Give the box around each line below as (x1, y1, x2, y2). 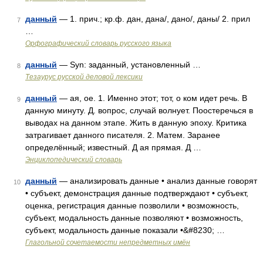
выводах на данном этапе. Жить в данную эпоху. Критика (25, 118, 247, 127)
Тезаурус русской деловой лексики (25, 73, 143, 81)
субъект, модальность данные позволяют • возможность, (25, 213, 243, 222)
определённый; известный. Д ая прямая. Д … (25, 143, 201, 152)
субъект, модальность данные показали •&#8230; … (25, 225, 225, 235)
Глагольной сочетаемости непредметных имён (25, 238, 190, 247)
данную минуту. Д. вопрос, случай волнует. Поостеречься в (25, 106, 253, 115)
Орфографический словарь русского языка (25, 39, 171, 48)
